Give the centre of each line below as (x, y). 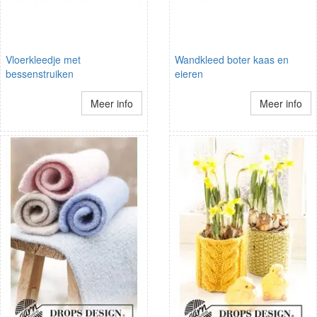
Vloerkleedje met (43, 59)
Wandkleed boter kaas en (232, 59)
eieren (189, 73)
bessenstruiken (40, 73)
